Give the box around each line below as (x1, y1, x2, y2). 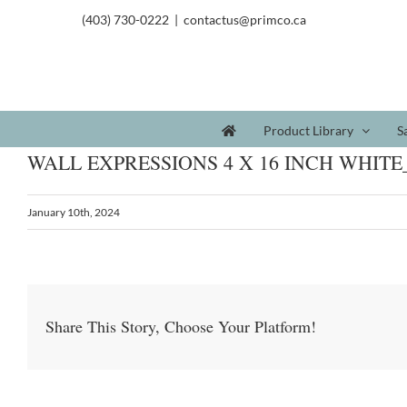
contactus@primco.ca (184, 12, 306, 27)
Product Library (263, 122, 353, 138)
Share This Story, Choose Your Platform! (45, 315, 316, 338)
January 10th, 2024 (27, 205, 120, 219)
